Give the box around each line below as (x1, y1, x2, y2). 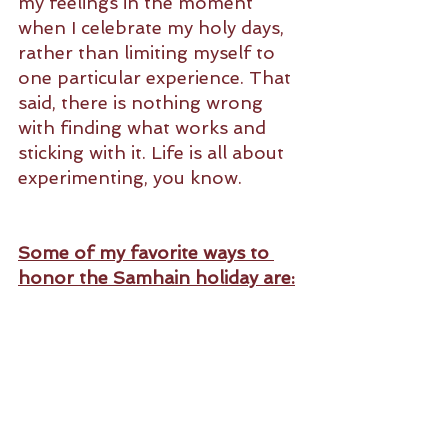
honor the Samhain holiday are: (18, 267, 295, 289)
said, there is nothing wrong (18, 92, 268, 114)
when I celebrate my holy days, (18, 17, 289, 39)
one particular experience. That (18, 67, 296, 89)
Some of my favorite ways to (18, 242, 274, 264)
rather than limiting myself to (18, 42, 280, 64)
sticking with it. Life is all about (18, 142, 289, 164)
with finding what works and (18, 117, 271, 139)
